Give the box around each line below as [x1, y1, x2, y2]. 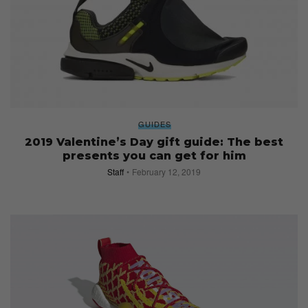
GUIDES [138, 118, 171, 129]
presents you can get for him [62, 148, 246, 162]
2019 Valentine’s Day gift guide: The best [25, 135, 283, 148]
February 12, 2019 [132, 165, 201, 177]
